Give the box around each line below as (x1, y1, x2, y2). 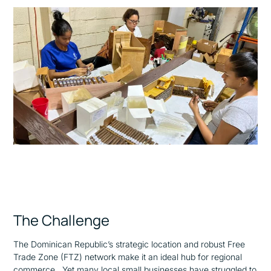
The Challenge (13, 211, 110, 230)
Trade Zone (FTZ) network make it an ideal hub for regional (13, 252, 243, 263)
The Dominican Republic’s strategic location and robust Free (13, 239, 246, 250)
